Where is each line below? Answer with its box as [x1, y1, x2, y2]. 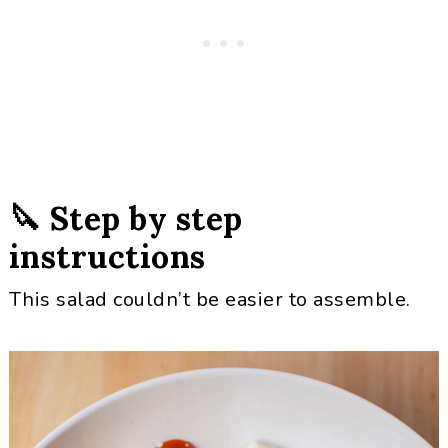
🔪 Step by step [8, 198, 243, 239]
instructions [8, 236, 206, 277]
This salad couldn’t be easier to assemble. [8, 286, 411, 313]
